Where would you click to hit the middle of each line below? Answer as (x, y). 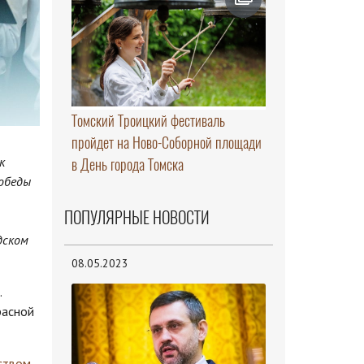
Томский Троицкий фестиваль (148, 121)
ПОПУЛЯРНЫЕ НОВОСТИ (136, 218)
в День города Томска (127, 165)
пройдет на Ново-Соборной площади (166, 143)
